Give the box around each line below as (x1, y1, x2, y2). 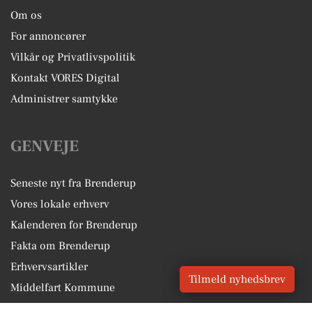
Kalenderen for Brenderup (10, 217, 137, 232)
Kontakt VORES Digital (10, 70, 120, 85)
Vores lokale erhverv (10, 196, 109, 211)
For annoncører (10, 29, 86, 43)
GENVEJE (10, 135, 79, 157)
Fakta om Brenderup (10, 238, 110, 253)
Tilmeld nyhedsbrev (189, 272, 286, 286)
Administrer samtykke (10, 91, 118, 106)
